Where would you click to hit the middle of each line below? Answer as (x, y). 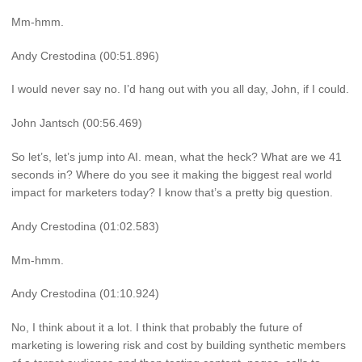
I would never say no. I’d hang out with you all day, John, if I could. (180, 89)
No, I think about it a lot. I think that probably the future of (157, 328)
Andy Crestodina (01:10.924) (85, 294)
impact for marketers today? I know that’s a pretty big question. (172, 193)
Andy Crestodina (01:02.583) (85, 226)
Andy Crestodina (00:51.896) (85, 55)
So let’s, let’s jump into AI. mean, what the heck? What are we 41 (177, 157)
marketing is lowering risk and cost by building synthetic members (179, 345)
